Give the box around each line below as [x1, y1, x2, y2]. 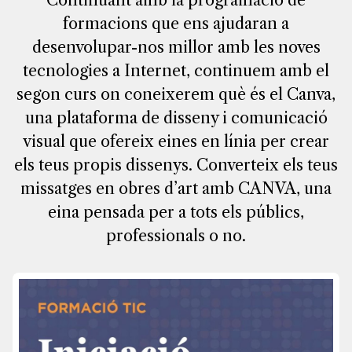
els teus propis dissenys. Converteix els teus [14, 156, 338, 175]
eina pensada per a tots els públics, [48, 203, 304, 222]
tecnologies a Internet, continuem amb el [23, 61, 329, 81]
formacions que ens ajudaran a [63, 14, 289, 34]
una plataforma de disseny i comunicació [24, 108, 328, 128]
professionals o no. [106, 226, 246, 246]
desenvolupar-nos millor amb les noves [31, 38, 321, 57]
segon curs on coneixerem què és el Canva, [16, 85, 335, 104]
